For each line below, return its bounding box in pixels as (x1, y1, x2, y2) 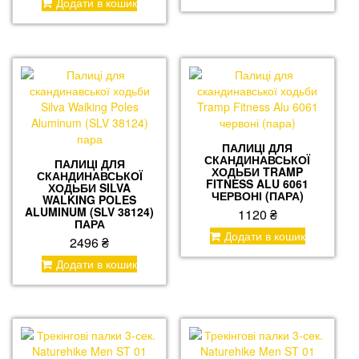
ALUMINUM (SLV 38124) (25, 203, 155, 220)
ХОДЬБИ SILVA (48, 179, 131, 196)
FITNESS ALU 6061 (206, 175, 309, 192)
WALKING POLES (42, 191, 137, 208)
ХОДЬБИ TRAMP (212, 163, 304, 179)
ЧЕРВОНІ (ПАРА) (211, 187, 304, 204)
